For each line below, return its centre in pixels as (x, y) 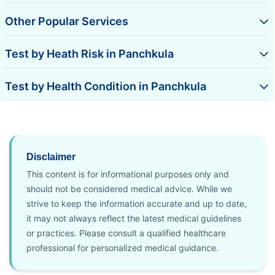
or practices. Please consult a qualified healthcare (126, 233)
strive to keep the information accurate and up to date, (137, 203)
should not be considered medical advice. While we (129, 188)
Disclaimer (51, 157)
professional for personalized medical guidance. (122, 247)
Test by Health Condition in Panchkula (106, 86)
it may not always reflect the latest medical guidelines (134, 218)
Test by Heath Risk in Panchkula (89, 53)
